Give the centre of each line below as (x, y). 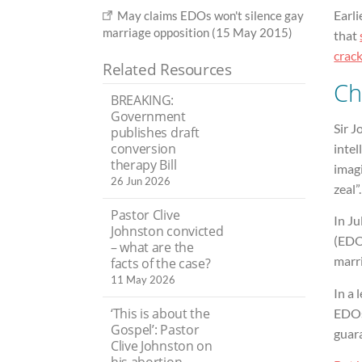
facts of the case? (161, 263)
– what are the (152, 247)
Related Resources (167, 69)
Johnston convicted (167, 231)
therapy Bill (144, 164)
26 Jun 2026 (141, 181)
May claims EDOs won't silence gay (211, 15)
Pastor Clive (145, 215)
